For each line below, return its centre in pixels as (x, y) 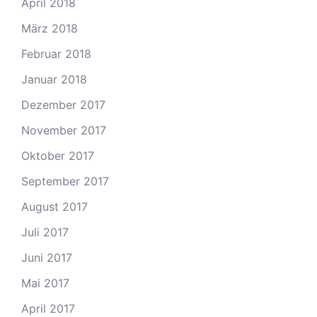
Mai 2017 (45, 283)
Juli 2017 (45, 232)
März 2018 (50, 28)
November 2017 (64, 130)
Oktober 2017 (58, 155)
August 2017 (54, 206)
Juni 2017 (47, 257)
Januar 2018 (54, 79)
